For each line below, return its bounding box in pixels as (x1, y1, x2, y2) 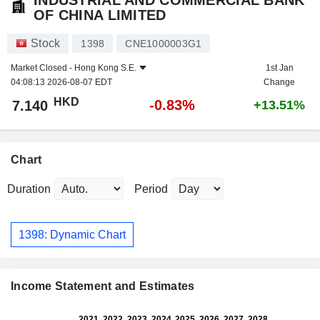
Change (264, 77, 295, 88)
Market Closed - (11, 63, 74, 74)
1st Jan (265, 63, 294, 74)
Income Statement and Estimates (11, 280, 195, 293)
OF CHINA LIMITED (34, 7, 166, 24)
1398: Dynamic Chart (19, 228, 126, 241)
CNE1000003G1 (125, 38, 202, 50)
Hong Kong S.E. (74, 63, 136, 74)
